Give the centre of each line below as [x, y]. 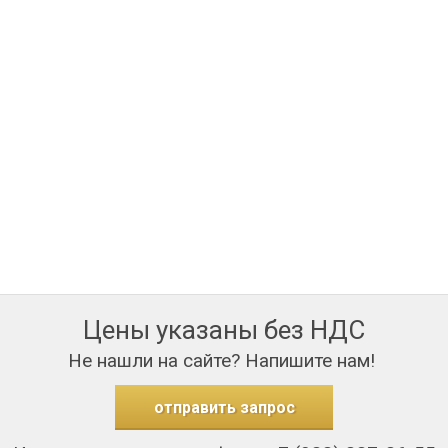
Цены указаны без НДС [224, 330]
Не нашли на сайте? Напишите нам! [224, 360]
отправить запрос [224, 407]
